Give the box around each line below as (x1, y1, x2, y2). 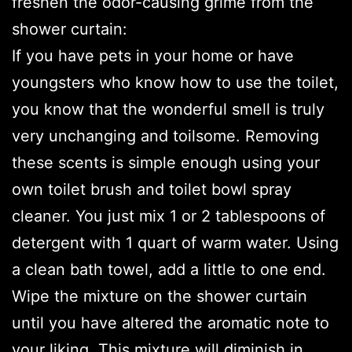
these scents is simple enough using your (12, 153, 320, 173)
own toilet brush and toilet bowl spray (12, 180, 291, 200)
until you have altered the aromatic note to (12, 313, 329, 333)
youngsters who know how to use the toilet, (12, 73, 339, 93)
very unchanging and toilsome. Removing (12, 126, 319, 146)
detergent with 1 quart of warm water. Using (12, 233, 339, 253)
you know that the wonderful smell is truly (12, 100, 324, 119)
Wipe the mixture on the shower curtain (12, 287, 307, 306)
